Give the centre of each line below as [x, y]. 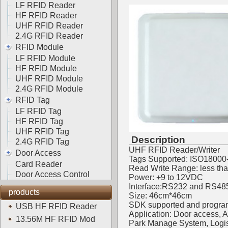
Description [157, 140]
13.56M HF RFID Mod [56, 219]
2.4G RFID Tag [42, 142]
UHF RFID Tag [42, 132]
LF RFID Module [45, 58]
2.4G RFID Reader [49, 36]
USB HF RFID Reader [57, 206]
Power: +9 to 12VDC [166, 177]
